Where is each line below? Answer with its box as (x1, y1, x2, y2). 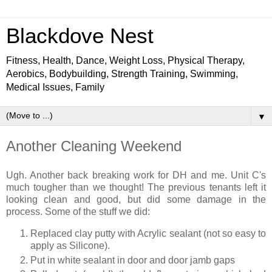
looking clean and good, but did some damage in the (6, 194, 266, 205)
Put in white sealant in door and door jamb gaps (30, 254, 235, 265)
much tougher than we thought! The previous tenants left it (6, 182, 266, 192)
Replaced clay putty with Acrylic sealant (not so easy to (30, 228, 266, 239)
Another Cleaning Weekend (6, 138, 182, 154)
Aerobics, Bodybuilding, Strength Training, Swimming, (6, 69, 238, 79)
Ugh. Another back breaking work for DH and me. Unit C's (6, 169, 266, 180)
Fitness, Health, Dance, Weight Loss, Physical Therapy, (6, 55, 245, 66)
